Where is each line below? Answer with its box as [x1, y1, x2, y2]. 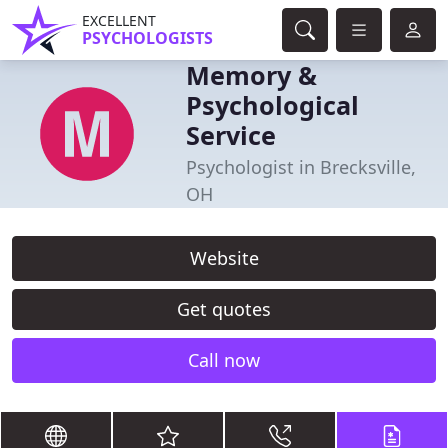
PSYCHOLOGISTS [82, 27, 213, 49]
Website [189, 246, 259, 270]
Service [186, 118, 276, 152]
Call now [188, 348, 260, 372]
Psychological [186, 88, 359, 122]
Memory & [186, 58, 317, 92]
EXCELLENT [82, 11, 156, 30]
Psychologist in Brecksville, [186, 155, 416, 179]
